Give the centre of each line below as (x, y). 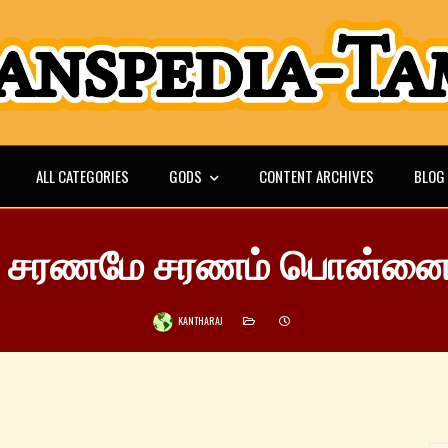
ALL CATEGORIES (82, 176)
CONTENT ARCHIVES (316, 176)
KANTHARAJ (200, 320)
